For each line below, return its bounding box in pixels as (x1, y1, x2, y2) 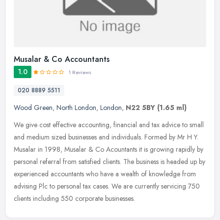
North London (56, 102, 96, 112)
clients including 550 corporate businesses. (14, 193, 135, 203)
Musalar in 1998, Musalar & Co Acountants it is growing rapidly (14, 144, 195, 154)
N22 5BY (126, 102, 155, 112)
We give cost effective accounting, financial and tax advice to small (14, 119, 204, 130)
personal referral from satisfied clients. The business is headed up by (14, 156, 205, 166)
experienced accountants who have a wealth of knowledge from (14, 168, 196, 179)
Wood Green (14, 102, 53, 112)
